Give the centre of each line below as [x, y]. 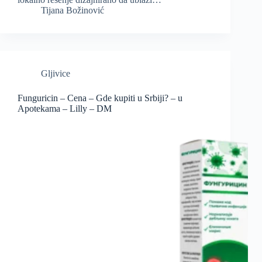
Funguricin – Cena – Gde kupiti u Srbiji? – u [100, 98]
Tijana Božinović [73, 11]
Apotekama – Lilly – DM [65, 109]
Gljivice [56, 74]
